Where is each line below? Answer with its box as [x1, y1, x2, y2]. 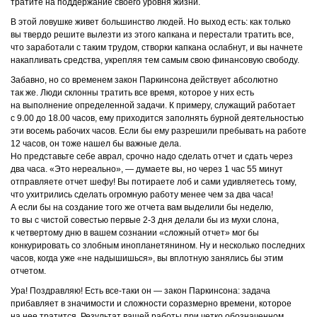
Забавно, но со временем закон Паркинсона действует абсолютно [11, 75, 278, 85]
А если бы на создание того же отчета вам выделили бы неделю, [11, 202, 273, 212]
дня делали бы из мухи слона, [156, 215, 279, 225]
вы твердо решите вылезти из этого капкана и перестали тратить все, [11, 30, 294, 40]
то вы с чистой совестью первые [11, 215, 143, 225]
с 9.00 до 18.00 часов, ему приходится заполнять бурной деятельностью [11, 113, 304, 123]
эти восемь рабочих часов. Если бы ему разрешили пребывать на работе [11, 126, 306, 136]
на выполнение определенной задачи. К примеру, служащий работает [11, 100, 296, 110]
